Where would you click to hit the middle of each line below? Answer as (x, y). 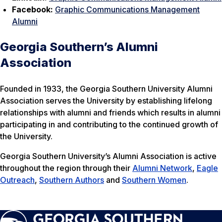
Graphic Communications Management (127, 9)
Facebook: (33, 9)
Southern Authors (72, 180)
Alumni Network (162, 168)
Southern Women (154, 180)
